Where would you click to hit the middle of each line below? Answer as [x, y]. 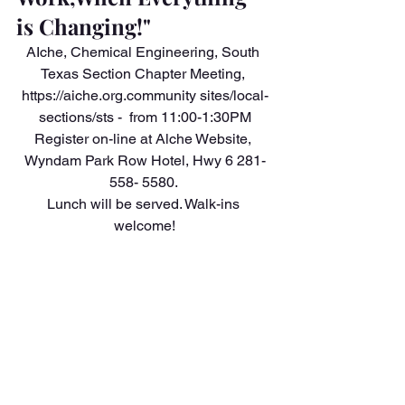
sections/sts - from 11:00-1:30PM [145, 117]
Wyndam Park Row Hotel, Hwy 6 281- [145, 160]
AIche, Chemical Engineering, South [145, 52]
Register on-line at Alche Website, [145, 139]
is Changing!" [84, 26]
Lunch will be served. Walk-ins [145, 204]
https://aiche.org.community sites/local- [145, 95]
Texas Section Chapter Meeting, [145, 74]
